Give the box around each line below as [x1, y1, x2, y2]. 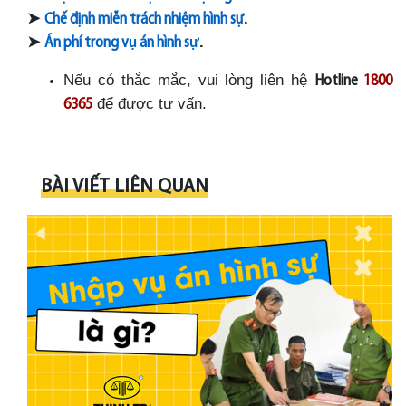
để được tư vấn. [92, 93, 207, 112]
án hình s [137, 34, 189, 51]
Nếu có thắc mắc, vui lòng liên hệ [63, 70, 315, 89]
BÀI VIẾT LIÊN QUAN [41, 176, 208, 198]
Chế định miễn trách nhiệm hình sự [44, 11, 244, 27]
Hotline [314, 72, 364, 89]
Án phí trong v [44, 34, 129, 51]
